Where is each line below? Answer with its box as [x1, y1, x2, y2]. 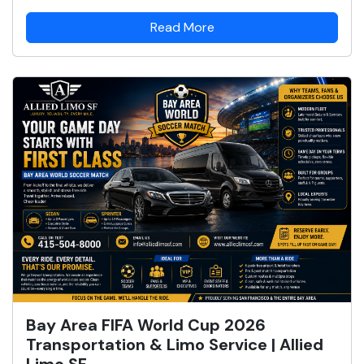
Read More [149, 18, 214, 36]
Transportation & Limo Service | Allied [26, 333, 323, 355]
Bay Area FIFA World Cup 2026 [26, 314, 266, 336]
